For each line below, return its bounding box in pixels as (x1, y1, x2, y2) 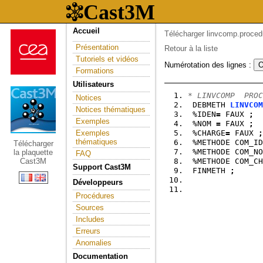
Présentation (76, 43, 119, 52)
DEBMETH (188, 100, 230, 110)
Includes (76, 215, 104, 224)
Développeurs (73, 178, 123, 187)
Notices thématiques (76, 105, 146, 114)
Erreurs (76, 227, 100, 235)
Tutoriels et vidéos (76, 55, 139, 63)
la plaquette (14, 148, 53, 157)
